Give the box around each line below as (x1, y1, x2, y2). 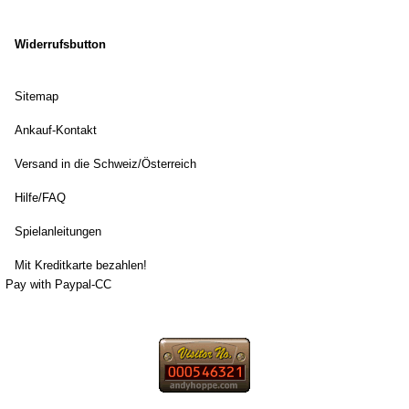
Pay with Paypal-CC (5, 278, 111, 291)
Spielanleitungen (14, 225, 101, 238)
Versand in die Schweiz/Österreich (14, 157, 196, 171)
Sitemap (14, 89, 58, 103)
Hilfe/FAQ (14, 191, 66, 204)
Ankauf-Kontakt (14, 123, 97, 137)
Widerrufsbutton (14, 37, 106, 51)
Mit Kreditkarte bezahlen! (14, 258, 147, 272)
